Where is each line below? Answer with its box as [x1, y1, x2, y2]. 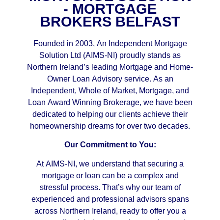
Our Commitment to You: [64, 140, 156, 149]
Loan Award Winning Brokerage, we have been [27, 98, 192, 107]
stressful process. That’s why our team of [39, 183, 181, 192]
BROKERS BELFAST [40, 13, 180, 29]
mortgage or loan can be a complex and [41, 171, 179, 180]
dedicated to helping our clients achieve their [32, 110, 188, 118]
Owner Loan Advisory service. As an [47, 74, 173, 83]
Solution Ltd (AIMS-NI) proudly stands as [39, 51, 181, 59]
